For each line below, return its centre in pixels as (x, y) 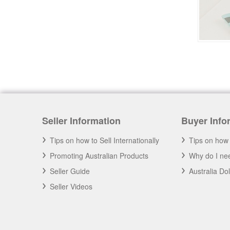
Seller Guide (70, 171)
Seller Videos (71, 186)
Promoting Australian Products (99, 156)
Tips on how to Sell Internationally (104, 140)
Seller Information (81, 121)
